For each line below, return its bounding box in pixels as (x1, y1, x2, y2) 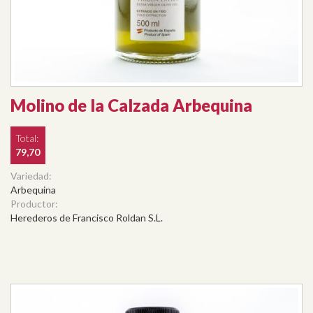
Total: (15, 132, 41, 145)
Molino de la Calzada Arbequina (10, 95, 252, 116)
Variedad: (10, 170, 54, 182)
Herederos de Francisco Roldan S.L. (10, 212, 163, 224)
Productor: (10, 198, 60, 210)
